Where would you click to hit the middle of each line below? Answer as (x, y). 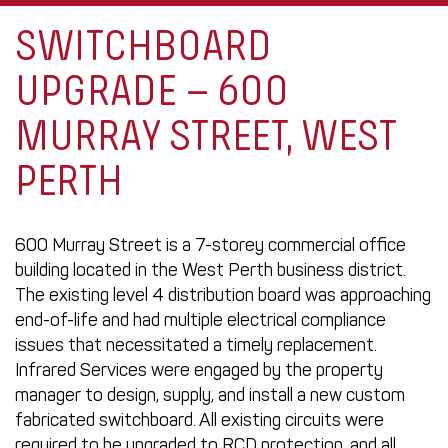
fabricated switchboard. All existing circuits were (199, 420)
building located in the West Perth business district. (210, 270)
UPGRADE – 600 (152, 93)
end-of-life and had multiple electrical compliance (200, 320)
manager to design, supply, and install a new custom (210, 395)
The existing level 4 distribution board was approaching (223, 295)
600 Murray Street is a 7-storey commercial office (210, 245)
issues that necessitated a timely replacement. (196, 345)
